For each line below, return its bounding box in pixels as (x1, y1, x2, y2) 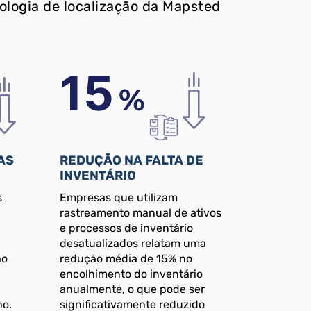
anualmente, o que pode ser (60, 283, 205, 296)
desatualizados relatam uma (60, 237, 207, 251)
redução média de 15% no (60, 252, 193, 266)
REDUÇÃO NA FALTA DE (60, 153, 204, 169)
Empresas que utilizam (60, 191, 178, 205)
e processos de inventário (60, 221, 194, 235)
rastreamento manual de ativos (60, 206, 222, 220)
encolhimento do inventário (60, 267, 203, 281)
